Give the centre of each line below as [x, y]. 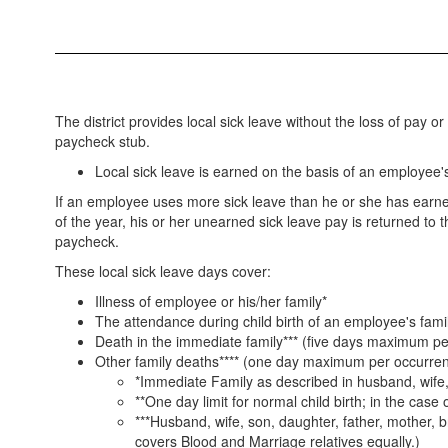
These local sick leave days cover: [163, 271]
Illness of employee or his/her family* [211, 301]
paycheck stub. [104, 141]
